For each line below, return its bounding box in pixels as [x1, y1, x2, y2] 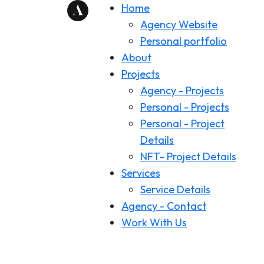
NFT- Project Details [140, 150, 236, 163]
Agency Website [140, 18, 217, 31]
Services [121, 166, 160, 180]
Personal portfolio [140, 34, 227, 48]
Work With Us [121, 216, 187, 229]
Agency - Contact [121, 199, 206, 213]
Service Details [140, 183, 210, 196]
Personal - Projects [140, 100, 229, 114]
